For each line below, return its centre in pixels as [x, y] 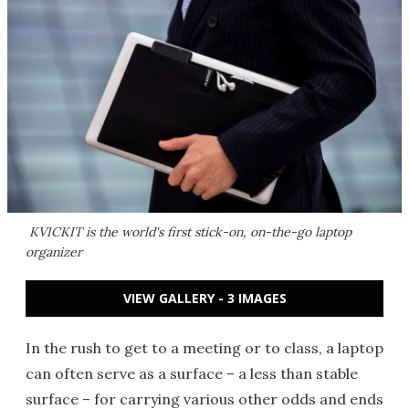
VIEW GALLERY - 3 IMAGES [204, 298]
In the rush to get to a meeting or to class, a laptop [204, 348]
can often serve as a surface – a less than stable [192, 373]
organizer [54, 252]
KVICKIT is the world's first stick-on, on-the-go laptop [189, 232]
